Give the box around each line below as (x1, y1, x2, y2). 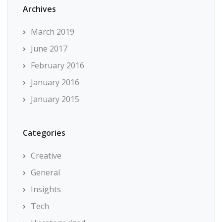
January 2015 (31, 94, 79, 105)
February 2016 (31, 60, 84, 71)
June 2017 (31, 43, 67, 54)
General (31, 167, 60, 178)
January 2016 (31, 77, 79, 88)
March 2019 (31, 26, 74, 37)
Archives (23, 3, 56, 14)
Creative (31, 150, 61, 161)
